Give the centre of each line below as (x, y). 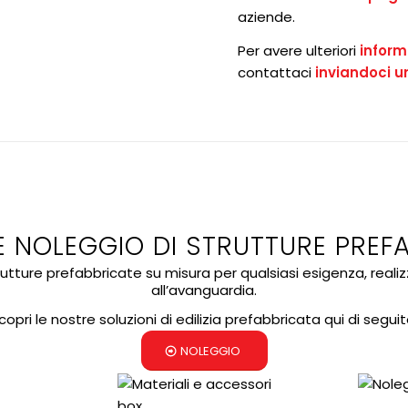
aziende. (267, 17)
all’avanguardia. (204, 291)
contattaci (277, 72)
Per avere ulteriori (299, 50)
